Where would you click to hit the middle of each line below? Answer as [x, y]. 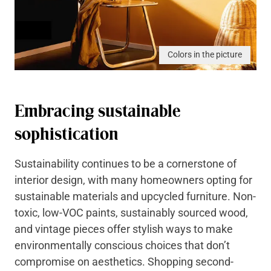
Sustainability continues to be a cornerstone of [126, 163]
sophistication [67, 134]
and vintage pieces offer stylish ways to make [124, 229]
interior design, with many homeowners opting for [133, 180]
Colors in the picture [204, 55]
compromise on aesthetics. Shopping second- [124, 261]
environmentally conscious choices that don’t [122, 245]
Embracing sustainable [97, 111]
